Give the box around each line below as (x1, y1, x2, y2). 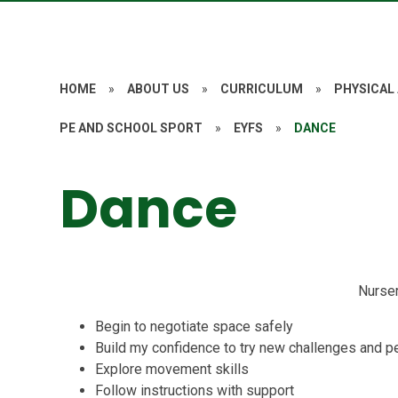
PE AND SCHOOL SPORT (60, 121, 203, 135)
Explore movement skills (95, 361, 250, 378)
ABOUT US (127, 82, 190, 96)
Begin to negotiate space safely (95, 318, 294, 335)
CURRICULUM (220, 82, 304, 96)
